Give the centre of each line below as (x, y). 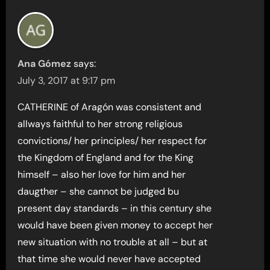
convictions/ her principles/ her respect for (112, 140)
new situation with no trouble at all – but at (113, 242)
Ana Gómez (45, 63)
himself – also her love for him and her (102, 174)
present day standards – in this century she (115, 208)
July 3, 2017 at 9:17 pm (67, 80)
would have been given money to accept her (115, 225)
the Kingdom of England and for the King (106, 157)
